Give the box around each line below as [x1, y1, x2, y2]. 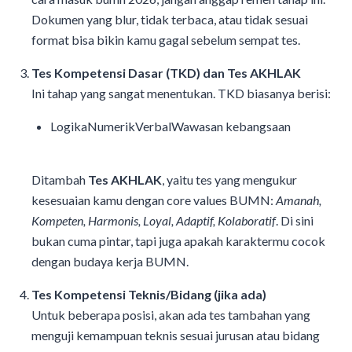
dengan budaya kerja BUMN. [31, 254, 189, 269]
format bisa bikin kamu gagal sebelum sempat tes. [31, 32, 300, 48]
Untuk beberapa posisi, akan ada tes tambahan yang [31, 307, 310, 323]
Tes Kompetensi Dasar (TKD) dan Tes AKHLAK [31, 65, 301, 81]
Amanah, [276, 192, 321, 208]
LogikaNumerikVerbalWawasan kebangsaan [50, 119, 291, 134]
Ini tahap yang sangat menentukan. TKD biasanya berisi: [31, 86, 331, 101]
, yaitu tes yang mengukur [162, 172, 297, 188]
